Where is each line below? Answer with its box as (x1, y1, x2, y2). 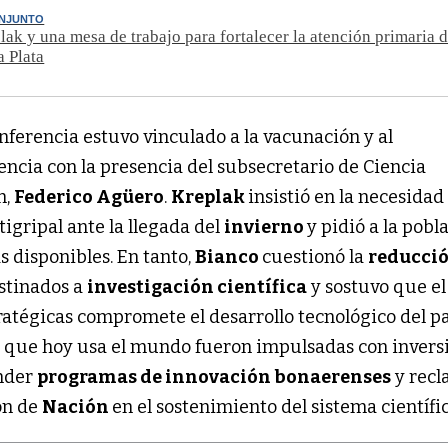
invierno (224, 216, 308, 239)
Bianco (195, 246, 263, 269)
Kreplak (171, 186, 249, 209)
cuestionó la (262, 246, 369, 269)
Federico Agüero (14, 186, 165, 209)
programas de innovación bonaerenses (37, 366, 392, 389)
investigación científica (87, 276, 308, 299)
